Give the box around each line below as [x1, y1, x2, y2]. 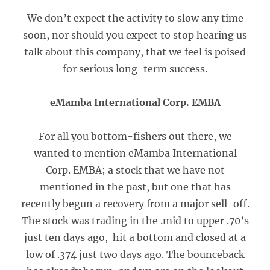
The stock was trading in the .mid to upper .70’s [21, 215, 249, 227]
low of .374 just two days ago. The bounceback [25, 248, 245, 260]
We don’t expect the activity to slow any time [27, 12, 243, 24]
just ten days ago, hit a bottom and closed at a [24, 231, 246, 243]
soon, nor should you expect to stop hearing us [23, 29, 247, 41]
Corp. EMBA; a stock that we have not [45, 164, 225, 176]
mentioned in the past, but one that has [39, 181, 231, 193]
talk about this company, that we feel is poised [24, 46, 246, 58]
